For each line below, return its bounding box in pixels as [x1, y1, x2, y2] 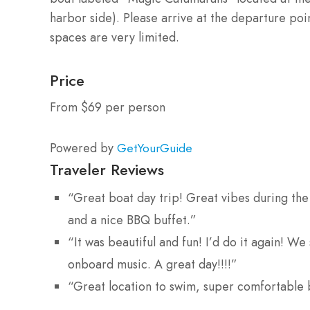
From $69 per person [50, 98, 165, 116]
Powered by [50, 138, 117, 157]
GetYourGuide [117, 139, 192, 156]
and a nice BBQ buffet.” [68, 210, 197, 229]
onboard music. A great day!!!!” [68, 255, 237, 273]
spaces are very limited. [50, 28, 179, 46]
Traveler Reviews [50, 158, 164, 181]
